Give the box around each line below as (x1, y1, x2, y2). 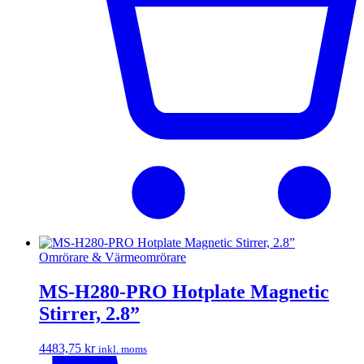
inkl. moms (98, 342, 147, 355)
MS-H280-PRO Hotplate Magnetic (39, 280, 329, 302)
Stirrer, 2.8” (39, 302, 140, 324)
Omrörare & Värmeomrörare (39, 249, 186, 264)
